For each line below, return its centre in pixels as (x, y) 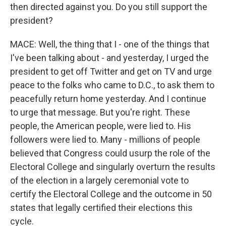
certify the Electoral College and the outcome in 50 (111, 194)
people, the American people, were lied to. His (101, 126)
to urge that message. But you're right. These (100, 112)
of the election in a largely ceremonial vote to (99, 180)
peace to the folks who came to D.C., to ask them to (112, 85)
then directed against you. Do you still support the (109, 7)
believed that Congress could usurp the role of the (110, 153)
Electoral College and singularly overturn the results (113, 167)
